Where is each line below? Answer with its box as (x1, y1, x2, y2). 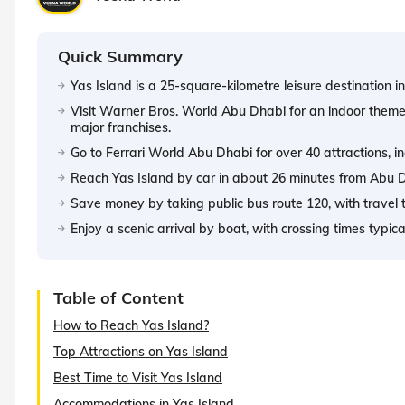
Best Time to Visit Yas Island (53, 369, 222, 386)
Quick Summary (58, 45, 183, 67)
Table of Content (53, 287, 184, 308)
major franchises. (71, 118, 171, 136)
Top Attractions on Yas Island (53, 343, 228, 360)
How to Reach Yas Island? (53, 316, 209, 334)
